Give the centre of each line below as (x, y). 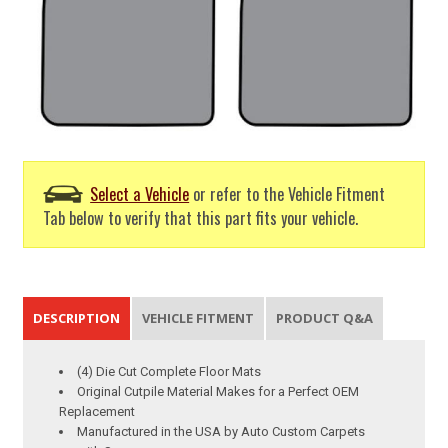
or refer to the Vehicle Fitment (287, 194)
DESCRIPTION (77, 317)
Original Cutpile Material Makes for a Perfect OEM (218, 391)
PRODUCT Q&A (325, 317)
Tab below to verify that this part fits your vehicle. (201, 218)
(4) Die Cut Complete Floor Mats (169, 371)
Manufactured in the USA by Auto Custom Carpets (221, 431)
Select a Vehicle (140, 194)
